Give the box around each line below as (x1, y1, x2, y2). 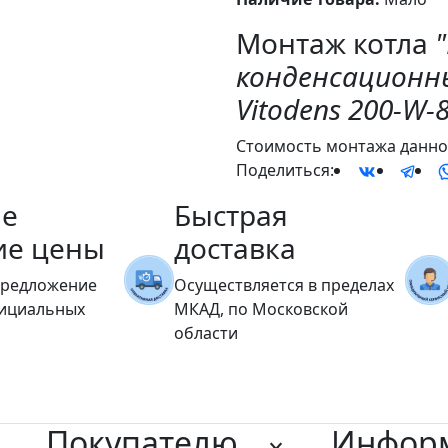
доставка (173, 228, 296, 267)
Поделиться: (236, 159, 334, 182)
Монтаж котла (236, 24, 435, 63)
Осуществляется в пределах (173, 273, 394, 296)
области (173, 321, 238, 344)
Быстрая (173, 195, 288, 234)
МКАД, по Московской (173, 297, 348, 320)
